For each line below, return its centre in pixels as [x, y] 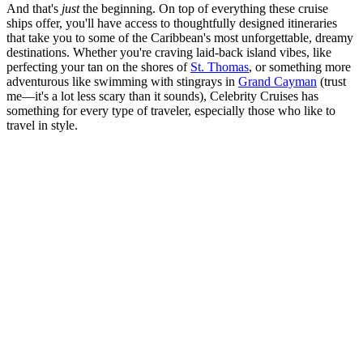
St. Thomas [220, 66]
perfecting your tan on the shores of [98, 66]
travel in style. [42, 125]
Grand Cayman [278, 81]
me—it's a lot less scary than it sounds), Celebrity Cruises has [162, 96]
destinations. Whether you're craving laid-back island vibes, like [169, 52]
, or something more [300, 66]
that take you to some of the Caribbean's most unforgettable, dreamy [180, 37]
